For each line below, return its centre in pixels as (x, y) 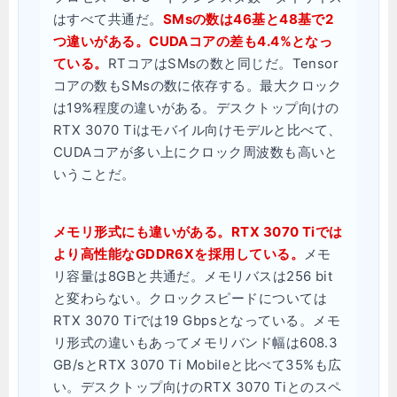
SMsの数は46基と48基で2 (248, 19)
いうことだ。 (94, 174)
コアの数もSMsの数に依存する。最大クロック (198, 86)
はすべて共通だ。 (108, 19)
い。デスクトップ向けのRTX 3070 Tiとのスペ (198, 387)
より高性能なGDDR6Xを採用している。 (179, 254)
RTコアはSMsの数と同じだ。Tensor (223, 63)
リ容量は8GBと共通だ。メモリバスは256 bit (193, 276)
